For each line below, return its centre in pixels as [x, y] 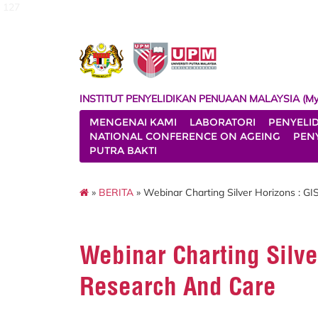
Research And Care [178, 286]
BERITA [116, 192]
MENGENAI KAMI [133, 122]
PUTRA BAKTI [123, 150]
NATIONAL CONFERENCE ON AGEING [185, 136]
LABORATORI [223, 122]
